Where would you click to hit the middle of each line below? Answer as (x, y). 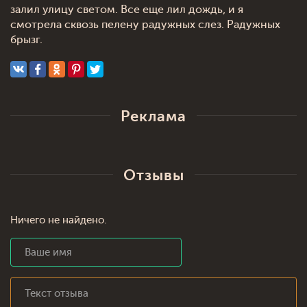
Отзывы (153, 175)
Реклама (153, 116)
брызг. (26, 40)
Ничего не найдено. (59, 220)
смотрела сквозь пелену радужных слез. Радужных (145, 25)
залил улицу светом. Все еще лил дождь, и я (127, 10)
